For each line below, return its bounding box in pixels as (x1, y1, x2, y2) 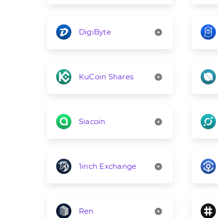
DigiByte (78, 27, 111, 37)
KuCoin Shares (78, 72, 133, 82)
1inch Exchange (78, 162, 137, 171)
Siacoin (78, 117, 106, 127)
